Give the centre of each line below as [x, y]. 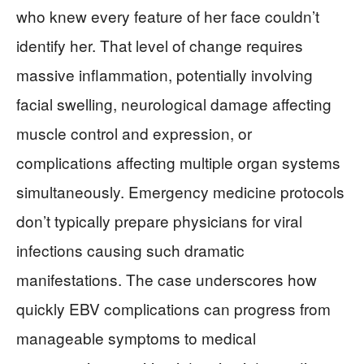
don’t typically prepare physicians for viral [159, 221]
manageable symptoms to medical [136, 338]
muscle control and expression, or [134, 133]
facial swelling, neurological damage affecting [174, 104]
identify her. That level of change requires [160, 45]
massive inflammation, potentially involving [165, 74]
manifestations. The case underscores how [167, 279]
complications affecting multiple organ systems [178, 162]
